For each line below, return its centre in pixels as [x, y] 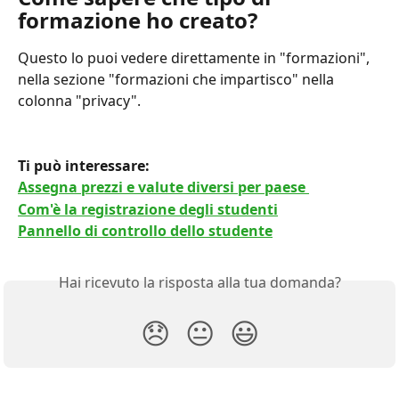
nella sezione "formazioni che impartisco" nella [178, 80]
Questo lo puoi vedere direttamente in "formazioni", [195, 58]
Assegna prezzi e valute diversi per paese [163, 187]
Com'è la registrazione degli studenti [148, 209]
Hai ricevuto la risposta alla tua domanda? [199, 282]
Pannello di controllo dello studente [145, 231]
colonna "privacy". [79, 101]
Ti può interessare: [85, 165]
